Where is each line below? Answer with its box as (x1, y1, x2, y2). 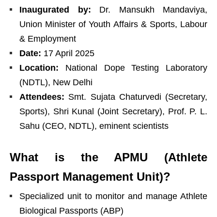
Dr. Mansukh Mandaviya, (91, 5, 207, 15)
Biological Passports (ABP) (19, 206, 124, 216)
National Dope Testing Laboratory (59, 63, 207, 73)
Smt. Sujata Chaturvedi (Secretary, (64, 92, 207, 102)
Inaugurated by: (19, 5, 91, 15)
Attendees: (19, 92, 64, 102)
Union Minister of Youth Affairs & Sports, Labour (19, 19, 207, 29)
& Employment (19, 34, 76, 44)
